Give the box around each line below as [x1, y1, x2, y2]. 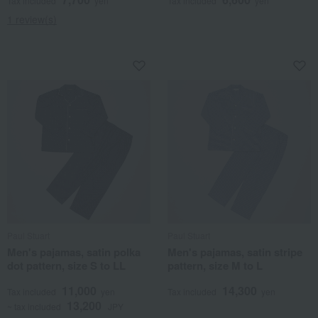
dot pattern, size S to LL [7, 258, 126, 273]
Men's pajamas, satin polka [7, 244, 141, 260]
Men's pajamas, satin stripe [168, 244, 302, 260]
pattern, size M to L [168, 258, 263, 273]
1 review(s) [7, 12, 57, 26]
